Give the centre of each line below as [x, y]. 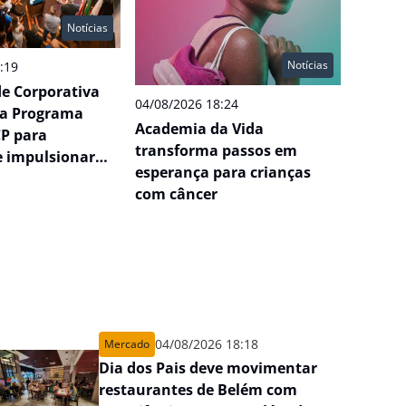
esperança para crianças [222, 173]
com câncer [176, 194]
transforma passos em [216, 151]
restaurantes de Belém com [198, 389]
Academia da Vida [199, 129]
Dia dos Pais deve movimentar [208, 367]
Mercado [127, 343]
